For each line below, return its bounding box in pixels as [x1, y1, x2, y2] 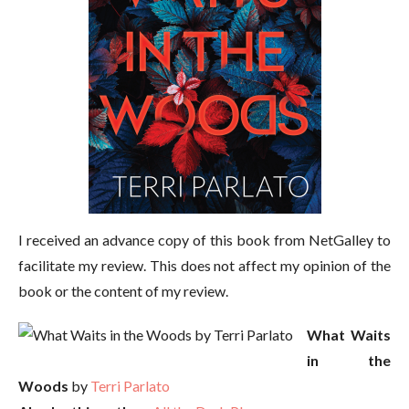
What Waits [307, 326, 391, 343]
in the [307, 351, 391, 369]
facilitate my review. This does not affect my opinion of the [18, 257, 391, 274]
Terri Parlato [90, 377, 170, 394]
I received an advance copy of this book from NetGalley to [18, 231, 391, 248]
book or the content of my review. [18, 282, 228, 299]
